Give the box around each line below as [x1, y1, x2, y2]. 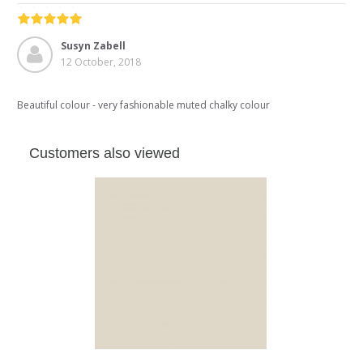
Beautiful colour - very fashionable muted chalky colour [17, 97, 270, 112]
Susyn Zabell [61, 39, 126, 53]
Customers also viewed [29, 144, 180, 161]
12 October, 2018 [61, 55, 141, 70]
